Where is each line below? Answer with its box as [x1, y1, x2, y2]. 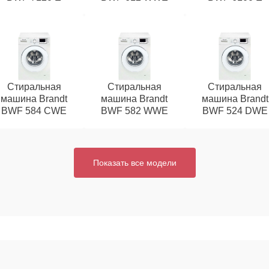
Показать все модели [92, 158, 177, 168]
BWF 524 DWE [202, 106, 268, 116]
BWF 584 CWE [1, 106, 67, 116]
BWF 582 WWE [100, 106, 168, 116]
